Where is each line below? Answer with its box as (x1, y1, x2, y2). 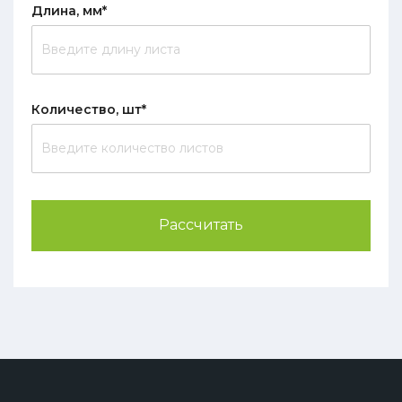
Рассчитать (159, 215, 243, 233)
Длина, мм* (31, 2, 107, 19)
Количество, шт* (31, 100, 146, 118)
